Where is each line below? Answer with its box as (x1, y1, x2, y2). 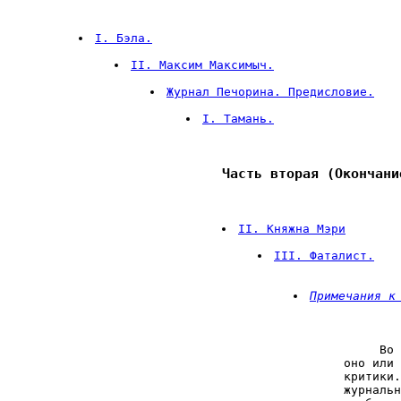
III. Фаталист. (274, 249, 374, 263)
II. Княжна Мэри (238, 222, 346, 236)
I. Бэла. (95, 30, 152, 45)
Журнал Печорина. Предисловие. (166, 84, 374, 98)
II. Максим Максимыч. (131, 57, 274, 72)
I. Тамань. (202, 111, 274, 125)
